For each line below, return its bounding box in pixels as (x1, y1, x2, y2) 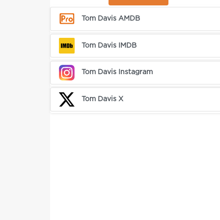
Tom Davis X (82, 96, 124, 103)
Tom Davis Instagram (82, 69, 153, 76)
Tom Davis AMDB (82, 15, 140, 22)
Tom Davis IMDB (82, 42, 137, 49)
